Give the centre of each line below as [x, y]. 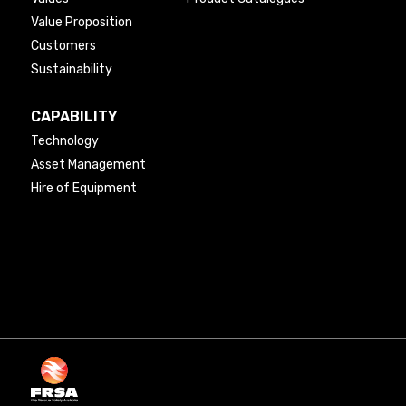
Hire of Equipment [83, 188]
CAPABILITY [74, 117]
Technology [64, 141]
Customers [63, 46]
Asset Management [88, 165]
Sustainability [71, 70]
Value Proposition [81, 23]
